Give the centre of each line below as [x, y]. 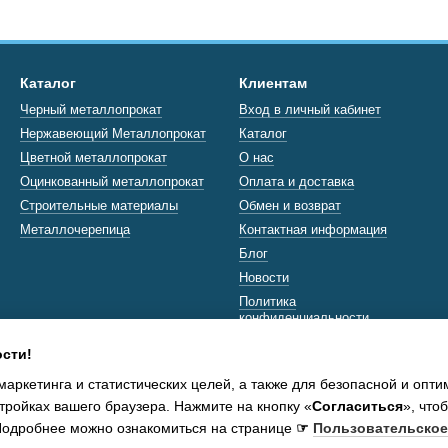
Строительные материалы [99, 205]
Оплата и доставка [296, 181]
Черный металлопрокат [91, 109]
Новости [264, 277]
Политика [267, 301]
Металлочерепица [75, 229]
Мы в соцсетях [280, 361]
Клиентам [273, 83]
